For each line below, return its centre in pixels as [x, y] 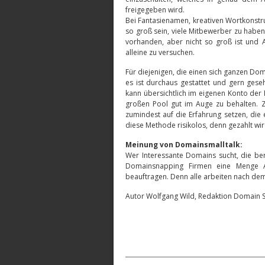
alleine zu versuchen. [160, 52]
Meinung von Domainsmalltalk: [184, 145]
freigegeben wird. [155, 10]
